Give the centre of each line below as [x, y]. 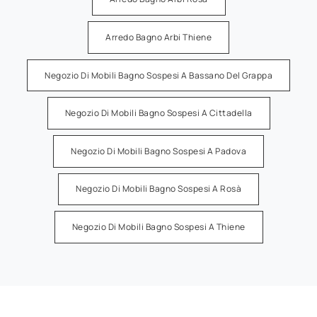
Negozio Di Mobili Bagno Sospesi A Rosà [158, 189]
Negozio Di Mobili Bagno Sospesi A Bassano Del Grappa [158, 75]
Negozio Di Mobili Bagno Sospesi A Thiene [158, 226]
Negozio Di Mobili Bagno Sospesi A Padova [158, 151]
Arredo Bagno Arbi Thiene [158, 37]
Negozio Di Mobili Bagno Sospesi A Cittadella [158, 113]
